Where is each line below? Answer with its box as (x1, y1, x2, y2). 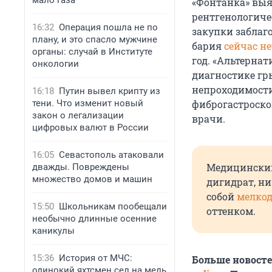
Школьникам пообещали (59, 201, 167, 212)
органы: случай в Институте (32, 46, 152, 57)
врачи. (192, 112, 225, 126)
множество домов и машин (32, 174, 152, 185)
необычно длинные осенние (32, 213, 157, 224)
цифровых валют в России (32, 122, 149, 133)
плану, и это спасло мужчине (32, 34, 157, 45)
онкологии (32, 58, 79, 69)
